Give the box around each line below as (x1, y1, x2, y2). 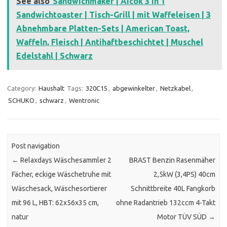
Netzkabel (160, 85, 191, 92)
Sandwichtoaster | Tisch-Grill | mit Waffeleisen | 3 (16, 10, 211, 20)
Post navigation (12, 141, 60, 150)
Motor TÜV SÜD (157, 212, 208, 221)
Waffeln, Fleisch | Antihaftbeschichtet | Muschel (16, 37, 203, 47)
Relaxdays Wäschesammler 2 (19, 156, 112, 164)
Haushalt (39, 85, 64, 92)
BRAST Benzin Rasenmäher (129, 156, 215, 164)
